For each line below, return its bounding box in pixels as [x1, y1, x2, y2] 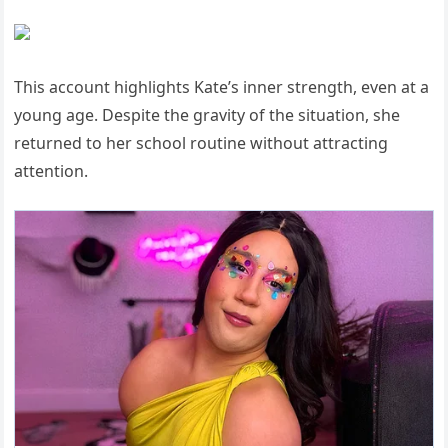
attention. [14, 159, 89, 182]
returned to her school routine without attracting [14, 131, 389, 154]
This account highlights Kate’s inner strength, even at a [14, 75, 430, 98]
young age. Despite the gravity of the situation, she [14, 103, 401, 126]
